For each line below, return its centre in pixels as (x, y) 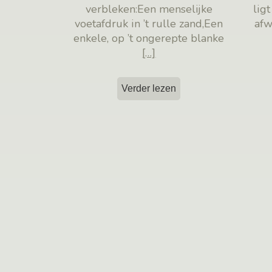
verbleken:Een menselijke (149, 9)
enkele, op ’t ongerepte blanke (149, 39)
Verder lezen (149, 89)
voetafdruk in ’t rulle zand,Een (149, 24)
